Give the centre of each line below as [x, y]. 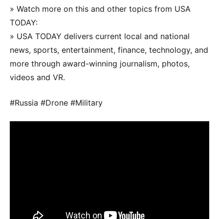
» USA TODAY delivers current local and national [100, 36]
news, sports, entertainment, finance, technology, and [109, 50]
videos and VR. [37, 77]
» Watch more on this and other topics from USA [100, 9]
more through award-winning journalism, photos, [100, 63]
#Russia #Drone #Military [56, 102]
